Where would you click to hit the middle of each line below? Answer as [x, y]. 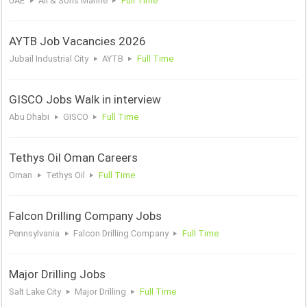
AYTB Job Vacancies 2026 [78, 41]
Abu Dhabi [29, 117]
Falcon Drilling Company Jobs [86, 216]
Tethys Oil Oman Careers [74, 158]
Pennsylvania [35, 234]
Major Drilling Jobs [58, 274]
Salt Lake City [35, 292]
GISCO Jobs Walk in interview [85, 100]
